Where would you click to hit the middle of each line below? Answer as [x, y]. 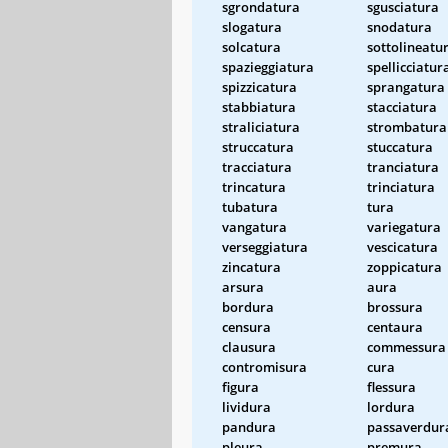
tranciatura [403, 166]
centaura [395, 326]
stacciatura [402, 106]
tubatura [250, 206]
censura [246, 326]
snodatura [399, 26]
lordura [391, 406]
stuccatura [400, 146]
